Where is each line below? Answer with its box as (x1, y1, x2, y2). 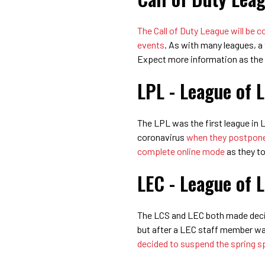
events (137, 38, 164, 50)
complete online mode (137, 145, 225, 157)
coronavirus (137, 131, 186, 143)
